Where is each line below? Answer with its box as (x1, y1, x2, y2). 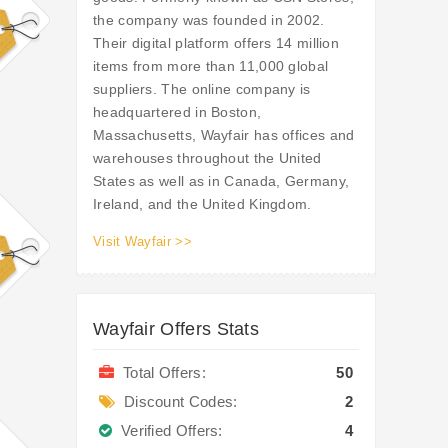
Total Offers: (114, 364, 206, 382)
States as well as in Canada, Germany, (93, 173, 350, 190)
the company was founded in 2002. (93, 12, 325, 29)
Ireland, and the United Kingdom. (93, 196, 312, 213)
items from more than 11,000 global (93, 58, 329, 75)
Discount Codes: (115, 393, 238, 411)
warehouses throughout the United (93, 150, 322, 167)
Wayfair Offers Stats (93, 319, 259, 340)
